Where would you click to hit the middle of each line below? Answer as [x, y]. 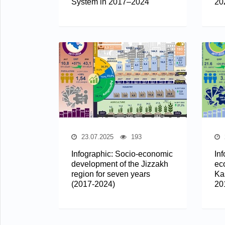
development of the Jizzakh [120, 164]
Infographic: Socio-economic [122, 154]
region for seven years [111, 174]
